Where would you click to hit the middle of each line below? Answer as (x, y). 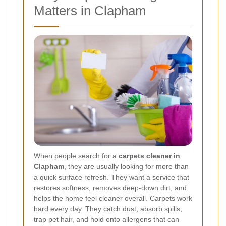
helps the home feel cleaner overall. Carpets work (113, 198)
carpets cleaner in (149, 156)
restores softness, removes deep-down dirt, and (110, 187)
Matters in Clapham (90, 11)
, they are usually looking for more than (126, 166)
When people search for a (76, 156)
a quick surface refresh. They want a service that (111, 177)
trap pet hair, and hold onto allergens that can (106, 219)
